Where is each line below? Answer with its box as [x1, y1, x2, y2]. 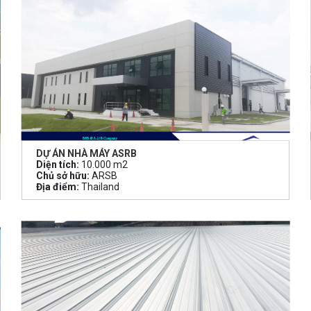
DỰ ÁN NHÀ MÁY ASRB [35, 148, 137, 160]
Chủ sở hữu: [35, 170, 90, 182]
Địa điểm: [35, 181, 79, 193]
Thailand [78, 181, 119, 193]
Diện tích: [35, 159, 79, 171]
